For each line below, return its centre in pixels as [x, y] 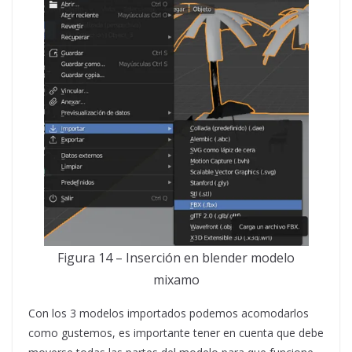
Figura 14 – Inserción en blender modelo [176, 257]
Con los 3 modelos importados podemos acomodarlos [169, 313]
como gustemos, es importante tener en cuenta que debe [176, 332]
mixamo [176, 279]
